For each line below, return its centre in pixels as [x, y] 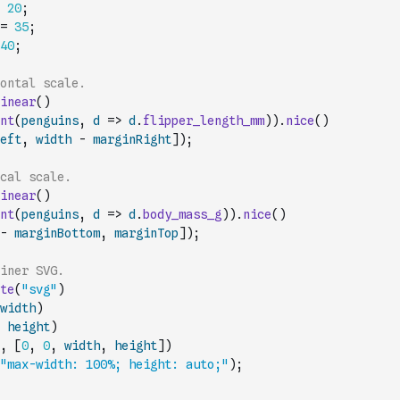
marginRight [132, 139]
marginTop [146, 233]
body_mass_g [182, 214]
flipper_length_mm [204, 121]
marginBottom [57, 233]
